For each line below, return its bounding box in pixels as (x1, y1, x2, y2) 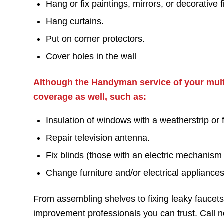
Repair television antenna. (46, 133, 150, 143)
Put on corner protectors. (46, 34, 145, 44)
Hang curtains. (46, 16, 104, 27)
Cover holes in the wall (46, 51, 136, 62)
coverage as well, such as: (33, 92, 146, 102)
